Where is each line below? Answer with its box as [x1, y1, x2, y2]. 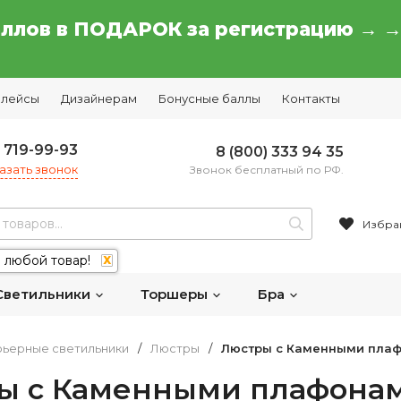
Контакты [282, 91, 340, 106]
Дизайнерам [61, 91, 137, 106]
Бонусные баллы [158, 91, 260, 106]
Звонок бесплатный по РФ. [189, 162, 344, 176]
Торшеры [141, 286, 211, 303]
